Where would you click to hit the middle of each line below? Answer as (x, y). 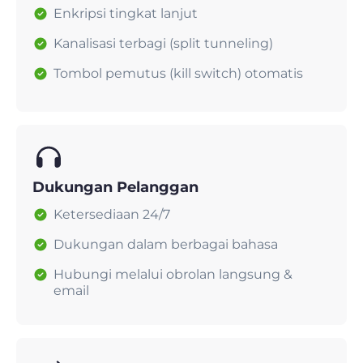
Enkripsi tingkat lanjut (126, 14)
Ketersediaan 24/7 (112, 215)
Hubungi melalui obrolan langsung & (173, 275)
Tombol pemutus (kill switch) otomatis (178, 74)
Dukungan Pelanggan (115, 188)
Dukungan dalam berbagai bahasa (166, 245)
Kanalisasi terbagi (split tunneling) (163, 44)
